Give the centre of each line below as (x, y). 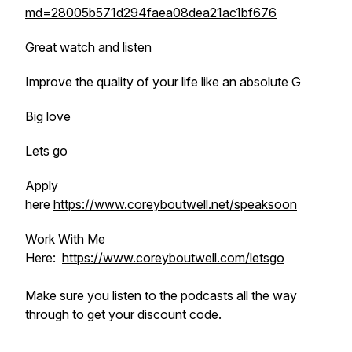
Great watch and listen (88, 47)
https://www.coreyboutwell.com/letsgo (173, 258)
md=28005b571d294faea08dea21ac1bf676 (151, 13)
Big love (48, 116)
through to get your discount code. (125, 314)
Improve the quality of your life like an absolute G (163, 82)
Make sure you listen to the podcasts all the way (161, 295)
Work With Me (65, 239)
